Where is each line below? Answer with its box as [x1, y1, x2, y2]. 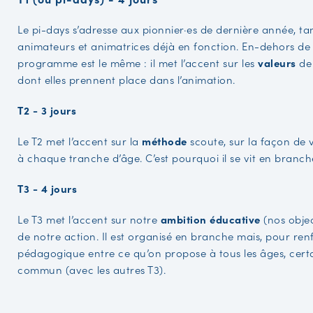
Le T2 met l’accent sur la [17, 133, 142, 148]
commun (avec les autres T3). [17, 261, 166, 277]
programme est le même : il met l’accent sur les [17, 54, 258, 70]
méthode [142, 133, 187, 148]
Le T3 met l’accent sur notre [17, 211, 161, 226]
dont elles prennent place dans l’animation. [17, 71, 235, 87]
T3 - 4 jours [17, 180, 77, 196]
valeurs [258, 54, 299, 70]
